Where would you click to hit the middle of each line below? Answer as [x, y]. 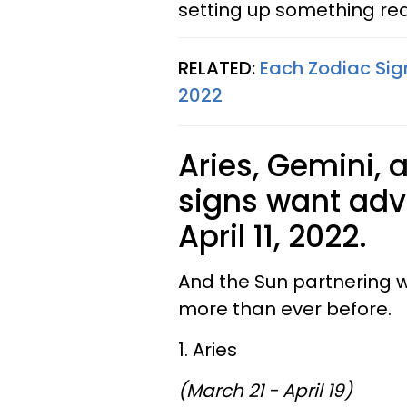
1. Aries [208, 350]
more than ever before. [285, 309]
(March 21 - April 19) [265, 391]
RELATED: [219, 68]
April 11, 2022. [273, 237]
